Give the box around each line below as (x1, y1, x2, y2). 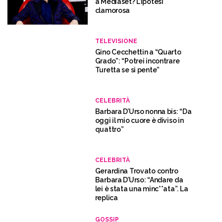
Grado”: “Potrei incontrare (95, 57, 180, 65)
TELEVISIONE (95, 38, 137, 45)
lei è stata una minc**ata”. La (95, 185, 188, 193)
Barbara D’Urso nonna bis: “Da (95, 108, 192, 115)
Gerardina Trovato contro (95, 167, 178, 175)
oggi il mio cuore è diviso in (95, 116, 184, 124)
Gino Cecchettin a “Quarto (95, 48, 181, 56)
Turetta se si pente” (95, 66, 160, 74)
